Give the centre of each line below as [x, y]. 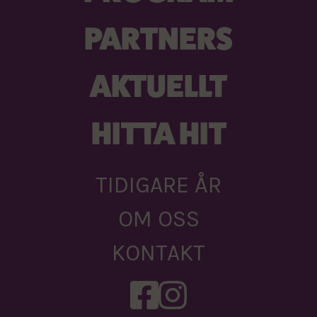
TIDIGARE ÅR [158, 185]
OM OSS [158, 219]
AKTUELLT [158, 86]
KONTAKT [158, 253]
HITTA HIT [158, 133]
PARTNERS [158, 38]
